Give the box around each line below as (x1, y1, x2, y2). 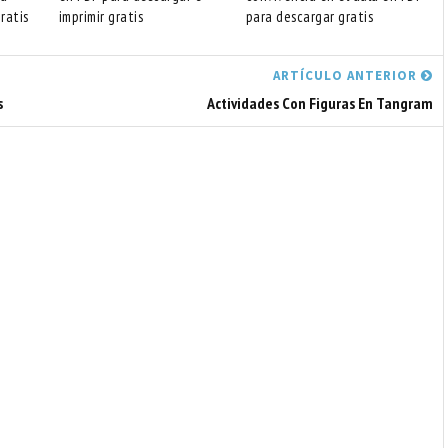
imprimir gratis (58, 6, 143, 26)
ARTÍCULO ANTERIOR (273, 67, 421, 84)
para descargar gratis (245, 6, 374, 26)
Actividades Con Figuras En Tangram (207, 93, 433, 113)
